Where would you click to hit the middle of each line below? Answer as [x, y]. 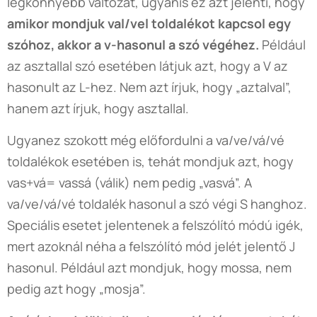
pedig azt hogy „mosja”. [76, 288]
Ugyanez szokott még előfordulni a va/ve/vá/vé [146, 140]
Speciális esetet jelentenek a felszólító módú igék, [155, 225]
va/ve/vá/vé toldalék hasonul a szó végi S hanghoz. [157, 203]
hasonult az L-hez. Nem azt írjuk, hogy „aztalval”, [149, 87]
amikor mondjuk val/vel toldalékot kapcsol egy [149, 23]
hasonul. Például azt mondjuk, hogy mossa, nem [149, 267]
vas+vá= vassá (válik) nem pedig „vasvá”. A [129, 182]
